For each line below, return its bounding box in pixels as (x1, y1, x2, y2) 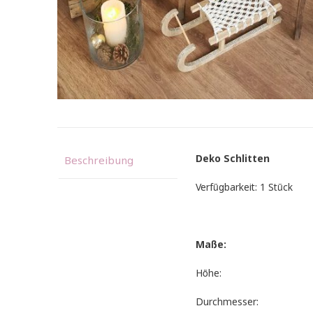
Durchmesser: (196, 296, 259, 309)
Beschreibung (64, 154, 133, 169)
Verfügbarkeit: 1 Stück (196, 181, 293, 194)
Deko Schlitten (196, 152, 270, 166)
